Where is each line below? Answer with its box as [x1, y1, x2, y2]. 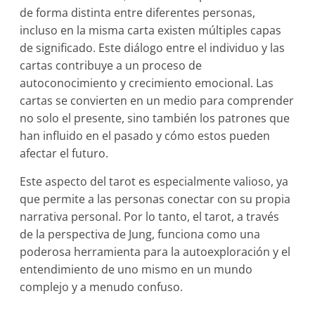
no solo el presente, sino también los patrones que [20, 110, 290, 127]
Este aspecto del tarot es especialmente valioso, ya [20, 174, 289, 190]
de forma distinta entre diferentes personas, [20, 5, 256, 21]
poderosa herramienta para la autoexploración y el [20, 244, 291, 260]
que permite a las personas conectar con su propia [20, 191, 291, 207]
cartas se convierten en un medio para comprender [20, 93, 295, 109]
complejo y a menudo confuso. [20, 279, 184, 295]
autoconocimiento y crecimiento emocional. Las [20, 75, 274, 91]
